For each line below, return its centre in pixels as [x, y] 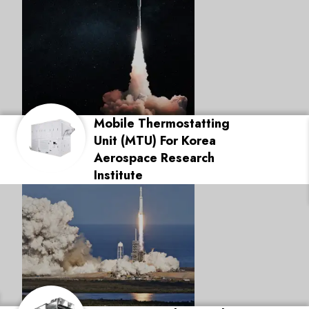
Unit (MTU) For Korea [155, 141]
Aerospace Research [154, 158]
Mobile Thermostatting [162, 123]
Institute [118, 175]
